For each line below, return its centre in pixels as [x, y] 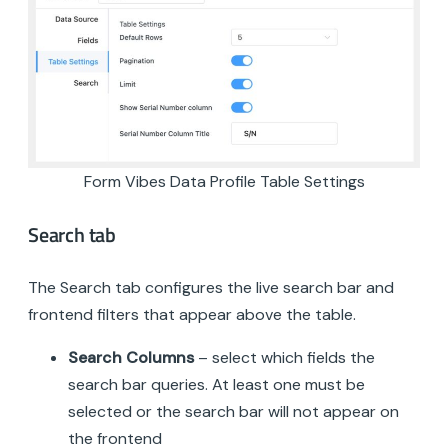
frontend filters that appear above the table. [192, 315]
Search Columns [131, 358]
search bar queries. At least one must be [216, 385]
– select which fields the [284, 358]
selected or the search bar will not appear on [233, 412]
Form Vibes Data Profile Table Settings [224, 182]
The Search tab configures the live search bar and [211, 288]
